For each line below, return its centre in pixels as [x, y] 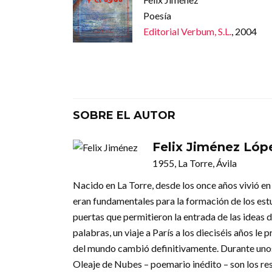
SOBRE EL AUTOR [124, 116]
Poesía [157, 15]
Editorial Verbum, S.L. [187, 31]
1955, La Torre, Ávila [195, 163]
